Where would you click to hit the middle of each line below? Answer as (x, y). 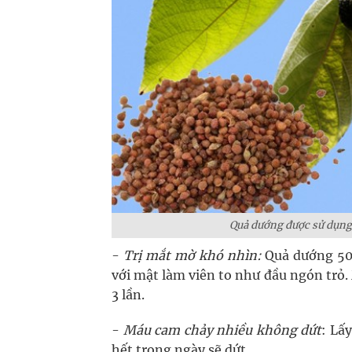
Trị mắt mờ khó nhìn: (192, 255)
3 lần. (128, 295)
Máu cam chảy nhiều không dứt (222, 330)
